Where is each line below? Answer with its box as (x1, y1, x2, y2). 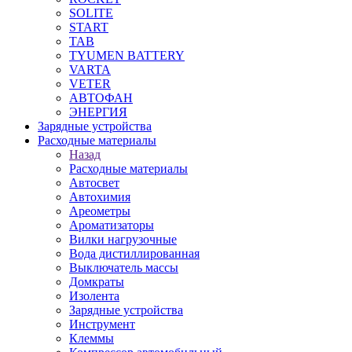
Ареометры (69, 204, 130, 218)
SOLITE (69, 6, 113, 20)
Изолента (69, 289, 119, 302)
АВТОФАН (69, 91, 133, 104)
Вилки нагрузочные (69, 233, 177, 246)
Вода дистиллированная (69, 247, 200, 260)
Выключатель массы (69, 261, 178, 274)
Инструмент (69, 317, 135, 331)
